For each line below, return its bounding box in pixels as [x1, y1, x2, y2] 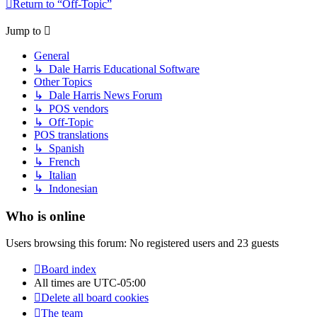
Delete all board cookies [41, 292, 149, 304]
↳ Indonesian [34, 182, 98, 195]
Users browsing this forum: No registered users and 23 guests [6, 237, 279, 250]
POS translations [34, 128, 108, 141]
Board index [41, 263, 96, 276]
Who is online [6, 208, 85, 224]
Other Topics [34, 75, 92, 88]
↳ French [34, 155, 80, 168]
